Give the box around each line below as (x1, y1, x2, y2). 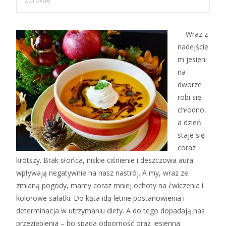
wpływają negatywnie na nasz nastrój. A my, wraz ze (16, 168, 188, 178)
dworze (178, 80, 202, 89)
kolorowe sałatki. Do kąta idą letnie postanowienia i (16, 193, 185, 203)
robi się (178, 92, 201, 102)
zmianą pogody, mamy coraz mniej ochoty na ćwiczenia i (16, 181, 203, 190)
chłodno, (178, 105, 206, 115)
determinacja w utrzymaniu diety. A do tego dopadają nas (16, 206, 205, 215)
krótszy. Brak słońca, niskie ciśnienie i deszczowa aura (16, 155, 193, 165)
